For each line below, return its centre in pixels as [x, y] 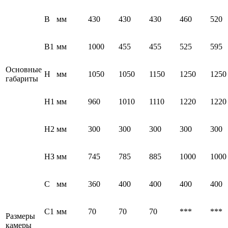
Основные [24, 70]
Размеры [20, 216]
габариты [22, 79]
